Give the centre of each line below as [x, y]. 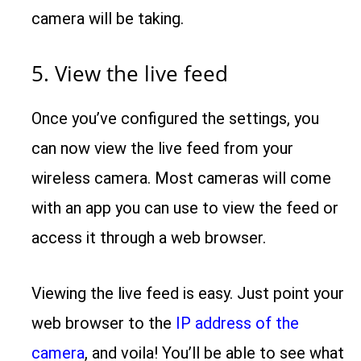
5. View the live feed [130, 74]
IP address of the [238, 324]
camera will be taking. [108, 19]
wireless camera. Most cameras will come [182, 178]
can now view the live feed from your [163, 149]
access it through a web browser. [149, 238]
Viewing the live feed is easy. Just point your [188, 294]
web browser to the [104, 324]
